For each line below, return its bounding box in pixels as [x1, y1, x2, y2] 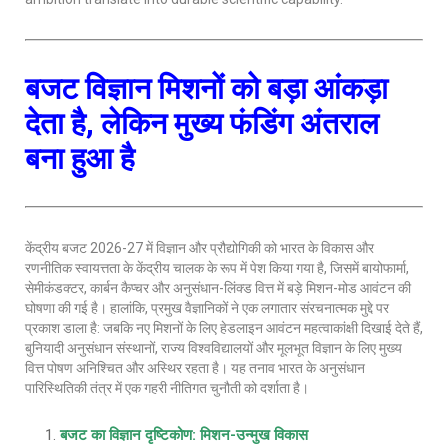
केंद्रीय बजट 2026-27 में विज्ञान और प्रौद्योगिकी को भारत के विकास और [25, 240, 374, 256]
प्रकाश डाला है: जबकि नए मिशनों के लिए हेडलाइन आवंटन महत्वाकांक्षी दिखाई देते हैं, [25, 320, 423, 336]
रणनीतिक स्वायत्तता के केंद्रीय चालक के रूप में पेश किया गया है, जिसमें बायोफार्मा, [25, 260, 409, 276]
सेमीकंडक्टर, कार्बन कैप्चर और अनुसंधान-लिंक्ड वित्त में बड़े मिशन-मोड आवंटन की [25, 280, 411, 296]
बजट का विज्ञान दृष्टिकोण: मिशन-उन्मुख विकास [60, 426, 308, 444]
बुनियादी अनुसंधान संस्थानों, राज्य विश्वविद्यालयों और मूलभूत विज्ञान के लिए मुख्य [25, 340, 402, 356]
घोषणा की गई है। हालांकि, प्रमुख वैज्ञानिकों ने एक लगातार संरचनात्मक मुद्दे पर [25, 300, 389, 316]
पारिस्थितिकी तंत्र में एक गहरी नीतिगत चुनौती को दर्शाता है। [25, 380, 309, 396]
